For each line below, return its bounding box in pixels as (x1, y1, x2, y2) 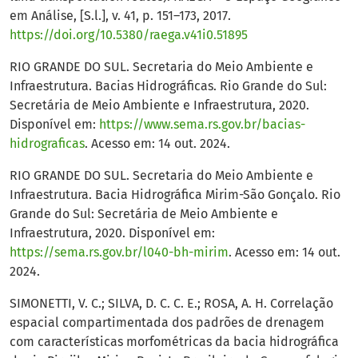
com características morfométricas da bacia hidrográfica (10, 334, 339, 350)
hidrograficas (10, 136, 85, 152)
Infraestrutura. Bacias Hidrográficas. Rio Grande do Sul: (10, 78, 327, 94)
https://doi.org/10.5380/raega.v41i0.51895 (10, 27, 248, 43)
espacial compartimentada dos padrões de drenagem (10, 315, 324, 331)
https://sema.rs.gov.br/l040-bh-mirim (10, 245, 229, 261)
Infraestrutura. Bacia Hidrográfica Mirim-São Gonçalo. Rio (10, 187, 340, 203)
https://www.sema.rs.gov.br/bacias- (99, 117, 305, 133)
